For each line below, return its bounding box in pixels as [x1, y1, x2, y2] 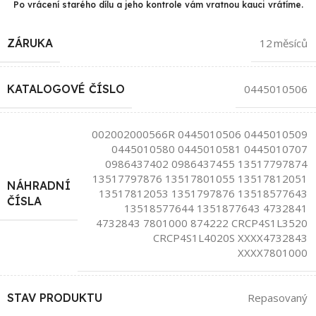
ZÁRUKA [7, 35, 53, 50]
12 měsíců [260, 35, 308, 50]
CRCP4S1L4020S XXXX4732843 [153, 230, 308, 245]
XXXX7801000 [238, 245, 308, 260]
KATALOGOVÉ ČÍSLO [7, 81, 125, 96]
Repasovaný [248, 290, 308, 305]
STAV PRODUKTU [7, 290, 102, 305]
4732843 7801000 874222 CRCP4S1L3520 [96, 215, 308, 230]
